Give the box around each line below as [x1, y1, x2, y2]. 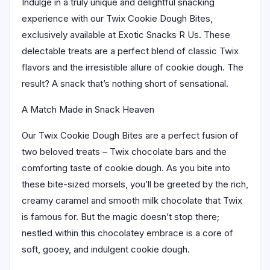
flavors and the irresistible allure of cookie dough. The [22, 61, 243, 73]
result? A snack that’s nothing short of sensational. [22, 77, 228, 89]
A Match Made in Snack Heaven [22, 103, 154, 115]
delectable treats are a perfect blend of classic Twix [22, 45, 239, 57]
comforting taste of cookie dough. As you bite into [22, 162, 230, 174]
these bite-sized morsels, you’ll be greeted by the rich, [22, 178, 248, 190]
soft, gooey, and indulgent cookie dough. [22, 243, 190, 255]
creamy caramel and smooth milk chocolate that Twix [22, 194, 242, 206]
